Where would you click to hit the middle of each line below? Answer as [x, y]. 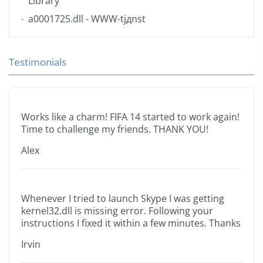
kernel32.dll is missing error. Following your [117, 211]
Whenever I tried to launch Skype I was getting [123, 199]
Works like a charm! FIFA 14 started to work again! [130, 117]
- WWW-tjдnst [114, 19]
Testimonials [38, 62]
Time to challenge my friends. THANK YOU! [115, 129]
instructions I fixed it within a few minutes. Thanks [131, 223]
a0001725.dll [56, 19]
